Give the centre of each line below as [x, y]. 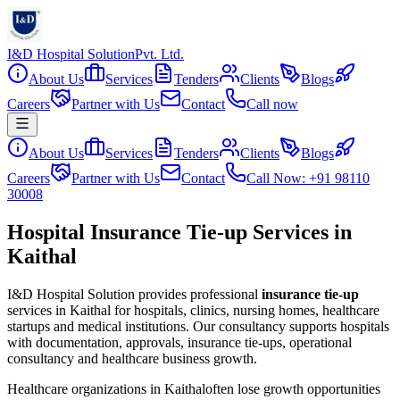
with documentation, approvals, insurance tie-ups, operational [179, 342]
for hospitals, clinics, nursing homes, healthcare [245, 310]
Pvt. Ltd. [159, 54]
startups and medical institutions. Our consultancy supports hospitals [198, 326]
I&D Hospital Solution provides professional [133, 294]
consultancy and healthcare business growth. [132, 358]
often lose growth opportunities [293, 388]
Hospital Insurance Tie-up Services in [179, 232]
